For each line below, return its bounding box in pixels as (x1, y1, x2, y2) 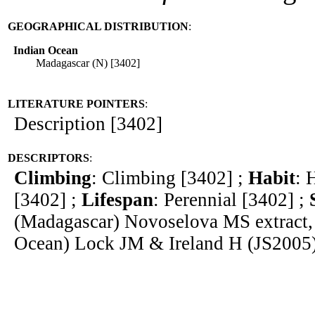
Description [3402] (14, 113, 162, 135)
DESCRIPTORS (8, 152, 89, 165)
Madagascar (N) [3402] (36, 57, 140, 70)
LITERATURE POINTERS (8, 98, 145, 110)
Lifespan (82, 189, 153, 211)
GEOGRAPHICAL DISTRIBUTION (8, 20, 188, 33)
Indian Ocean (13, 44, 78, 57)
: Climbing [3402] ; (91, 167, 248, 189)
